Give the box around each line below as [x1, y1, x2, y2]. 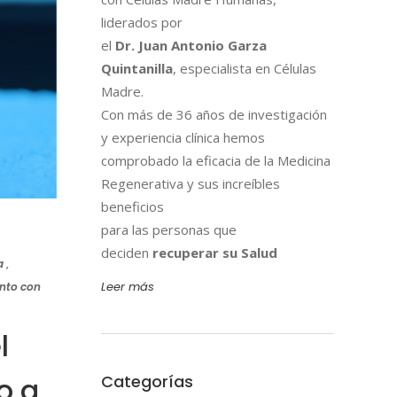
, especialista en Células [172, 59, 316, 78]
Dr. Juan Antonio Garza [114, 36, 267, 55]
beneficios [100, 198, 164, 216]
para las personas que [100, 221, 237, 239]
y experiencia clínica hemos [100, 128, 265, 147]
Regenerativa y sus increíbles [100, 175, 280, 193]
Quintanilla [100, 59, 173, 78]
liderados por [100, 13, 183, 32]
